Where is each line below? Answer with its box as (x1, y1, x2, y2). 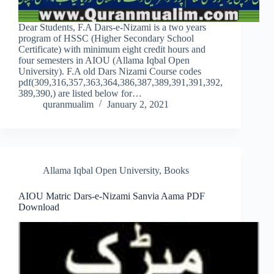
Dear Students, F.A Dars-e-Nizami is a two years (18, 22, 206, 33)
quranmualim (43, 99, 94, 110)
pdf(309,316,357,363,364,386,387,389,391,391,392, (18, 77, 223, 88)
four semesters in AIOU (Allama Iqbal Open (18, 55, 190, 66)
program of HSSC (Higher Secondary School (18, 33, 194, 44)
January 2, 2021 (107, 99, 169, 110)
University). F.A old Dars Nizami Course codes (18, 66, 201, 77)
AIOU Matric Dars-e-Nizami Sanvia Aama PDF (18, 191, 205, 202)
